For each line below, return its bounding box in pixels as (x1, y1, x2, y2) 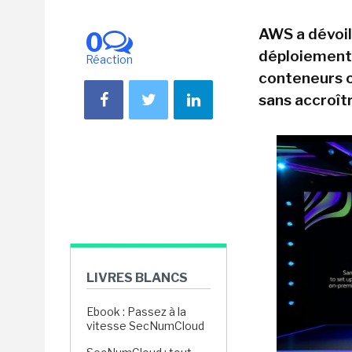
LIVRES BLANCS (86, 270, 188, 285)
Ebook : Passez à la (86, 305, 186, 318)
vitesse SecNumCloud (86, 319, 204, 332)
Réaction (86, 53, 133, 66)
